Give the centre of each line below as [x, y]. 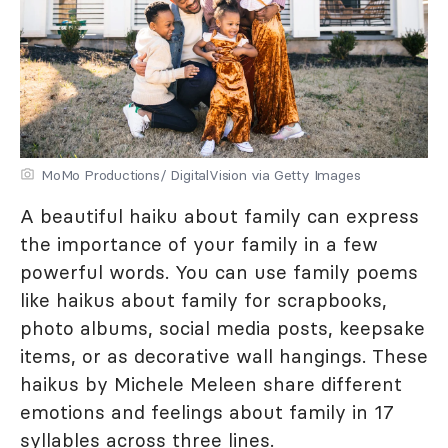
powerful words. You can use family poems [219, 272]
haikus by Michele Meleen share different [211, 384]
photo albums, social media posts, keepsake [222, 328]
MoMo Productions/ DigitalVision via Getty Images [201, 175]
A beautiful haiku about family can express [219, 216]
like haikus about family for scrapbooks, [203, 300]
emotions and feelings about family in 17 [207, 412]
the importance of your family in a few [199, 244]
